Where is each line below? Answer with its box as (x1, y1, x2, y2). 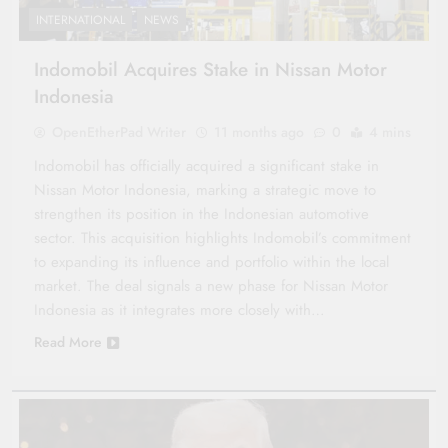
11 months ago (214, 121, 304, 142)
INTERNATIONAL (36, 10, 125, 29)
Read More (34, 331, 102, 352)
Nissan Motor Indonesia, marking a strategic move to (34, 178, 376, 201)
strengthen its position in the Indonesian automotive (34, 202, 369, 225)
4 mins (369, 121, 411, 142)
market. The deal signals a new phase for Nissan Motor (34, 274, 388, 297)
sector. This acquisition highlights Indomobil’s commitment (34, 226, 411, 249)
